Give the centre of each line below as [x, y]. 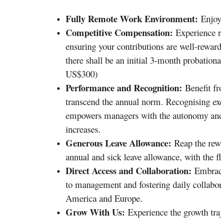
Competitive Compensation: [119, 33]
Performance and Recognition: [124, 88]
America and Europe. [104, 198]
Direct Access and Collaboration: [129, 171]
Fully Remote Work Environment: [132, 19]
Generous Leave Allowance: [118, 143]
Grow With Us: [95, 212]
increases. [83, 129]
